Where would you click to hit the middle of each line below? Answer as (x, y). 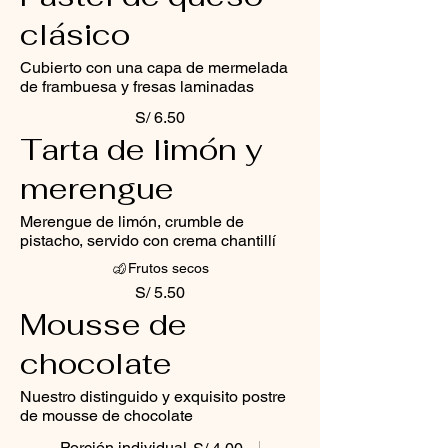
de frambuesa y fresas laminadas (137, 87)
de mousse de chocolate (106, 416)
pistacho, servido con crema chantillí (148, 241)
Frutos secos (168, 268)
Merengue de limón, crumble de (132, 222)
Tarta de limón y (141, 150)
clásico (75, 35)
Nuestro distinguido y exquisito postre (153, 397)
